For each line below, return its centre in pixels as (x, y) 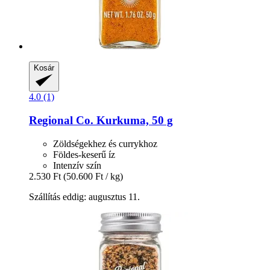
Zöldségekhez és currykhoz (105, 143)
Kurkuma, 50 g (133, 120)
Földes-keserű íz (84, 154)
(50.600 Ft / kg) (93, 176)
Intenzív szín (77, 165)
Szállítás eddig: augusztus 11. (84, 196)
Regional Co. (61, 120)
